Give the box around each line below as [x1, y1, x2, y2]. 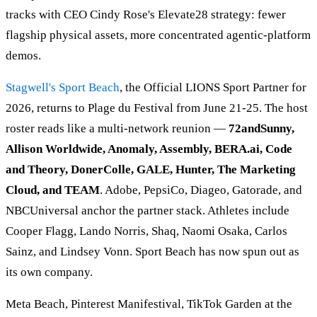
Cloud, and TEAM [6, 183, 100, 197]
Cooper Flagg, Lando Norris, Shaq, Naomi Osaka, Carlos [6, 224, 287, 238]
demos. [6, 48, 41, 62]
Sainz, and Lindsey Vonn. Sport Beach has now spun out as [6, 244, 299, 258]
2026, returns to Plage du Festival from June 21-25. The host [6, 100, 308, 115]
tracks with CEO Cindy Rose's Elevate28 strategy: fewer [6, 7, 286, 21]
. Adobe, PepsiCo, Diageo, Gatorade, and [100, 183, 302, 197]
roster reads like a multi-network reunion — [6, 121, 229, 135]
